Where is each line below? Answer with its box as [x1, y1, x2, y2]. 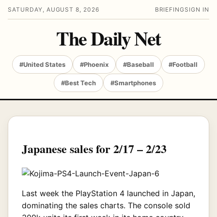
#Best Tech [61, 79, 96, 87]
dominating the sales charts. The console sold [22, 200, 190, 210]
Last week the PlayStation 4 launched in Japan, [22, 188, 195, 198]
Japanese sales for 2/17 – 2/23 [22, 139, 167, 157]
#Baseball [123, 61, 154, 68]
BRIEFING [155, 6, 185, 13]
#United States [19, 61, 65, 68]
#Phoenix [80, 61, 108, 68]
